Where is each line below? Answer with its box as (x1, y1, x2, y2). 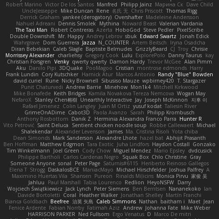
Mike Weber (181, 204, 211, 211)
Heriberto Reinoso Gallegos (141, 159, 209, 167)
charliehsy (57, 51, 82, 59)
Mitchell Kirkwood (153, 83, 198, 90)
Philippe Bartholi (18, 153, 61, 160)
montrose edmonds (136, 64, 187, 71)
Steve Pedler (143, 26, 174, 33)
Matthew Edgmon (40, 140, 85, 148)
